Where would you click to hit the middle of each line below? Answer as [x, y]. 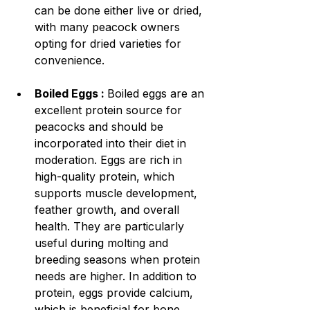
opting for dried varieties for [110, 44]
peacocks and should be [101, 127]
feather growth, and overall [109, 210]
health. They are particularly [111, 227]
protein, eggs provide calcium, [116, 293]
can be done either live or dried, [120, 11]
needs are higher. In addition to [117, 276]
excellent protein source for [110, 110]
